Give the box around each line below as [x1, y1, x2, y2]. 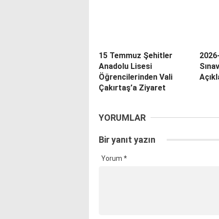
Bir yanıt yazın [99, 134, 157, 145]
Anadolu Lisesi [99, 61, 152, 71]
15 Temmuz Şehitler [99, 50, 173, 60]
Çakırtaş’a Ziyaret [99, 83, 166, 92]
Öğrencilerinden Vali [99, 72, 173, 82]
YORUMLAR [99, 112, 146, 123]
